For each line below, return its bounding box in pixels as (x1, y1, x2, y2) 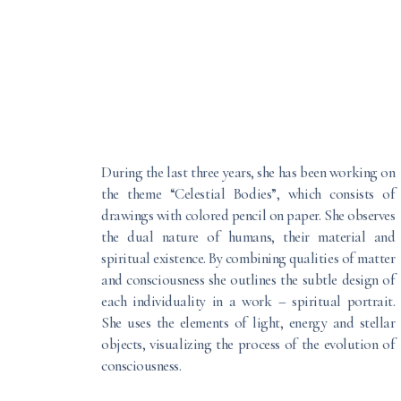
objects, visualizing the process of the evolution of (101, 335, 396, 354)
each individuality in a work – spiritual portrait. (101, 292, 396, 311)
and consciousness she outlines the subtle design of (101, 270, 396, 289)
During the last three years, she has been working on (101, 163, 396, 182)
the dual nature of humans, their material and (101, 227, 396, 246)
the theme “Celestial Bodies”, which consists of (101, 184, 396, 203)
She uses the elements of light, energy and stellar (101, 313, 396, 332)
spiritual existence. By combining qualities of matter (101, 249, 396, 268)
